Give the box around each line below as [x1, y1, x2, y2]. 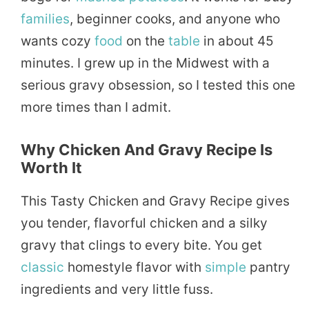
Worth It [21, 158, 82, 177]
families [21, 10, 70, 27]
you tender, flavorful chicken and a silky [21, 215, 268, 231]
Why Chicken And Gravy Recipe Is [21, 140, 272, 159]
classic [21, 259, 64, 275]
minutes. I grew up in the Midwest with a [21, 54, 270, 71]
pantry [246, 259, 290, 275]
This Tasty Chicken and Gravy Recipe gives [21, 192, 290, 209]
